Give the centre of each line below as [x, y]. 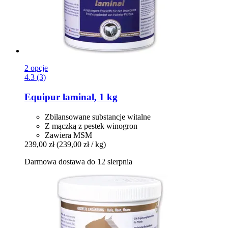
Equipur [42, 97]
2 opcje [36, 68]
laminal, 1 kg [89, 97]
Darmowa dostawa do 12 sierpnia [78, 161]
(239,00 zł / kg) [81, 144]
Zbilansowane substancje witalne [98, 117]
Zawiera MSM [68, 135]
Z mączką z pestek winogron [91, 126]
